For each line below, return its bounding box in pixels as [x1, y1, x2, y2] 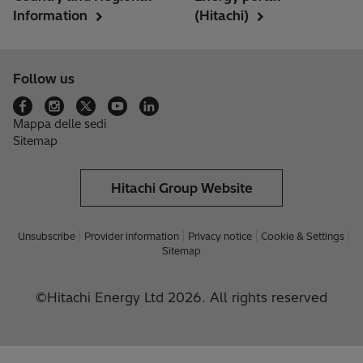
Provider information [84, 230, 179, 243]
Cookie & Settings [261, 230, 344, 243]
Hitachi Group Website [110, 180, 253, 197]
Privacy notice [188, 230, 252, 243]
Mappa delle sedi [13, 117, 106, 132]
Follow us [13, 70, 75, 88]
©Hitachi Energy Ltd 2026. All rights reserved [36, 289, 327, 306]
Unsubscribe [18, 230, 75, 243]
